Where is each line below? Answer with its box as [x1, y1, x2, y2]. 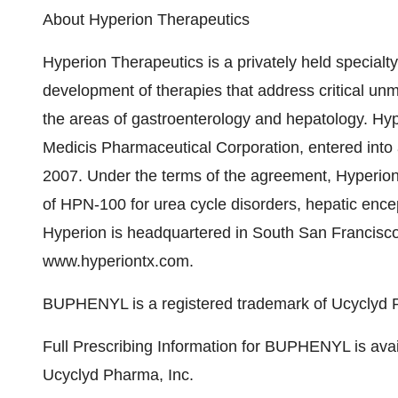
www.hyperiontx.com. [43, 252, 194, 270]
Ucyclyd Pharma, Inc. [43, 366, 194, 384]
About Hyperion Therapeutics [43, 11, 250, 28]
